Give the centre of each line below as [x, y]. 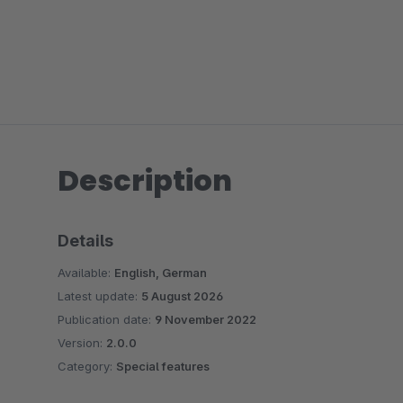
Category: [87, 366]
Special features [163, 366]
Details [85, 241]
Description [145, 180]
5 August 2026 [182, 296]
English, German [161, 273]
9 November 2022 [206, 319]
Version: [82, 343]
